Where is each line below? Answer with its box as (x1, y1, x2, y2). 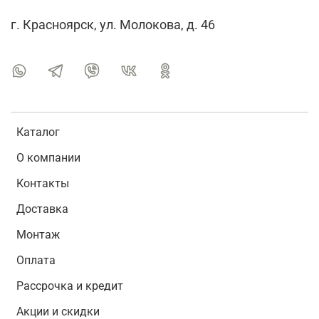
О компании (16, 151, 80, 165)
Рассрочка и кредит (16, 279, 123, 293)
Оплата (16, 253, 56, 268)
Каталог (16, 125, 60, 140)
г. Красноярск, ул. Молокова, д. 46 (11, 18, 215, 33)
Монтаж (16, 228, 60, 242)
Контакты (16, 177, 69, 191)
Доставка (16, 202, 68, 216)
